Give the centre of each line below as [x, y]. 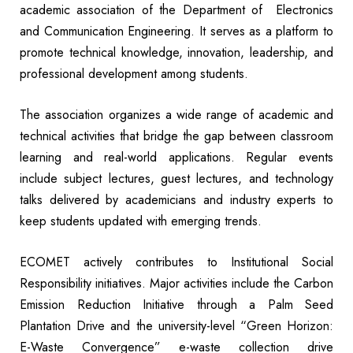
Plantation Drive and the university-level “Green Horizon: [176, 325]
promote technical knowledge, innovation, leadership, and [176, 52]
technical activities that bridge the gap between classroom [176, 136]
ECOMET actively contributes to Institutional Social [176, 262]
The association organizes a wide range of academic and [176, 114]
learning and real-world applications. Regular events [176, 157]
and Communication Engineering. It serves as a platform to [176, 31]
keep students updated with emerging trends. [141, 221]
